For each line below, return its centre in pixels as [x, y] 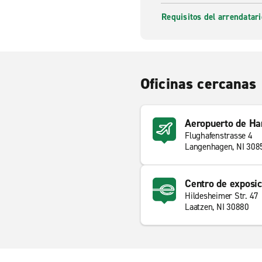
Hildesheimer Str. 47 [222, 196]
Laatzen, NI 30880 [217, 207]
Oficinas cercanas [199, 84]
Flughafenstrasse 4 [219, 136]
